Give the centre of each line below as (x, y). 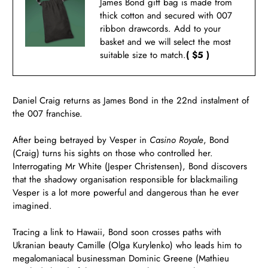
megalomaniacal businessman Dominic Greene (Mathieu (121, 258)
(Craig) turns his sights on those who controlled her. (113, 153)
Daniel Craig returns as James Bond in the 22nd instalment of (131, 100)
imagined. (33, 205)
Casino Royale (177, 140)
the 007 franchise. (48, 113)
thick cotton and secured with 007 (166, 15)
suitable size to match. (143, 55)
